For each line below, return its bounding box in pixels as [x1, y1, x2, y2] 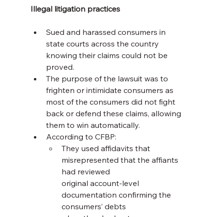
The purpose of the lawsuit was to [46, 74, 170, 84]
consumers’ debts [61, 201, 128, 212]
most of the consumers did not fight [46, 97, 177, 107]
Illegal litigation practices [30, 4, 120, 14]
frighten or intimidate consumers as [46, 85, 175, 95]
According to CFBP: [46, 132, 116, 142]
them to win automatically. [46, 120, 140, 130]
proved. [46, 62, 74, 72]
